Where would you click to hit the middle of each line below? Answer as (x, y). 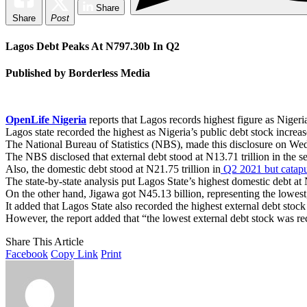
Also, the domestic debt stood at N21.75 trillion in (113, 169)
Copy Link (74, 254)
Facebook (27, 254)
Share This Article (45, 241)
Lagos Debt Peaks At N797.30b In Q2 (93, 46)
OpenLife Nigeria (46, 119)
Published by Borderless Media (78, 73)
